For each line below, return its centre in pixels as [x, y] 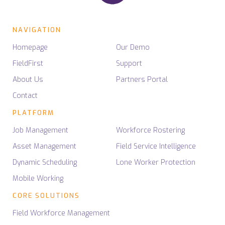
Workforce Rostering [150, 130]
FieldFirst [28, 63]
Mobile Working [38, 178]
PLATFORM [33, 113]
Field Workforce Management [61, 213]
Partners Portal [142, 79]
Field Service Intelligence [156, 146]
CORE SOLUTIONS [46, 195]
